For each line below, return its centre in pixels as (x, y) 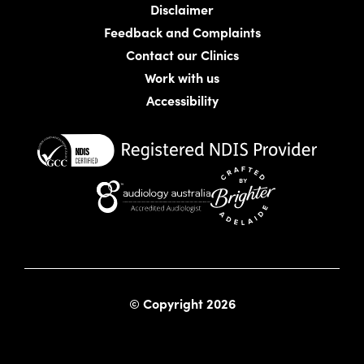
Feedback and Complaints (182, 32)
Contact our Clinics (182, 55)
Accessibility (182, 100)
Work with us (182, 78)
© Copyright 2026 (182, 303)
